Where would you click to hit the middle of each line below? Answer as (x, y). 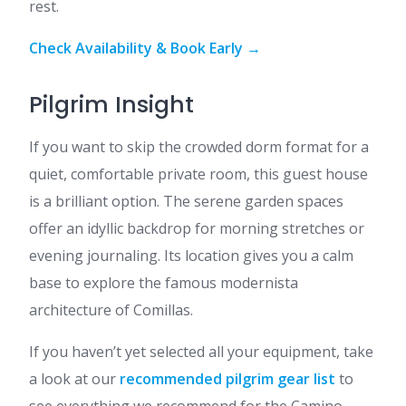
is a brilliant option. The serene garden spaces (186, 201)
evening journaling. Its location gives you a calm (191, 256)
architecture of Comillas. (111, 310)
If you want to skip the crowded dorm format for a (199, 147)
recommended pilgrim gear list (227, 379)
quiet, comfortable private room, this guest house (198, 174)
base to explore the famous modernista (164, 283)
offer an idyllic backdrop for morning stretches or (197, 228)
